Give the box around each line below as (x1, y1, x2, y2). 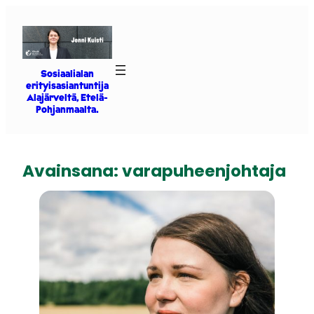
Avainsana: (22, 160, 122, 182)
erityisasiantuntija (26, 81, 109, 93)
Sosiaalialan (41, 69, 94, 81)
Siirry (5, 6, 27, 20)
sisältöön (5, 21, 52, 35)
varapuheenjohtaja (122, 160, 286, 182)
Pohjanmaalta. (36, 105, 99, 116)
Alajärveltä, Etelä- (27, 93, 108, 104)
